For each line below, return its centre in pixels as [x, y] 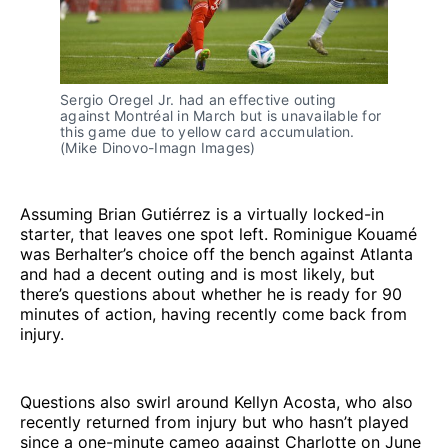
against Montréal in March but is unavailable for [220, 115]
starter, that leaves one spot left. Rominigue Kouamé [218, 233]
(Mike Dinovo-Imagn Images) [158, 147]
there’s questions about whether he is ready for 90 [211, 293]
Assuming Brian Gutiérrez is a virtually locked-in [202, 213]
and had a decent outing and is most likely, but [197, 273]
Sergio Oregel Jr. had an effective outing [198, 99]
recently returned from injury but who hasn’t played [214, 421]
